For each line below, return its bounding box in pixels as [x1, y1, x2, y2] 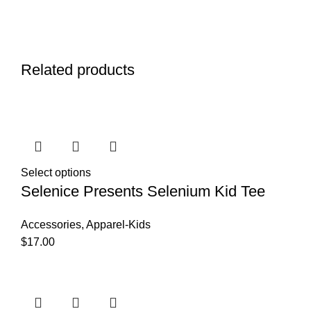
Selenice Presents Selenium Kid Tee [21, 183, 265, 200]
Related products [21, 61, 135, 78]
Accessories [21, 219, 81, 230]
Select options [21, 167, 91, 178]
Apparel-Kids [86, 219, 151, 230]
